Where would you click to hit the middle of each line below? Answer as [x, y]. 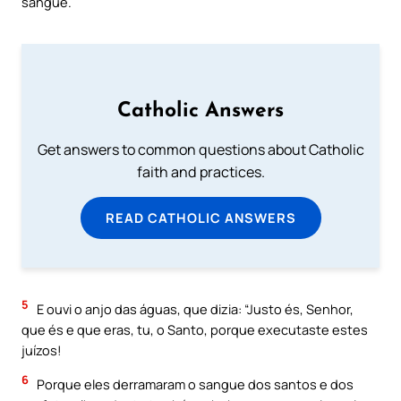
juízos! [42, 350]
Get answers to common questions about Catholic [200, 150]
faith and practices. [200, 172]
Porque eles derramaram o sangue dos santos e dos [194, 384]
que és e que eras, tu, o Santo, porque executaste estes [195, 330]
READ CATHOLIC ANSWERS [200, 218]
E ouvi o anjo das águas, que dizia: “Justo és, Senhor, [194, 309]
